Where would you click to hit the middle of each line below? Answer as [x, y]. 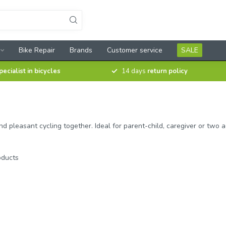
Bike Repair [37, 50]
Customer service [135, 50]
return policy [167, 71]
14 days [134, 71]
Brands [81, 50]
